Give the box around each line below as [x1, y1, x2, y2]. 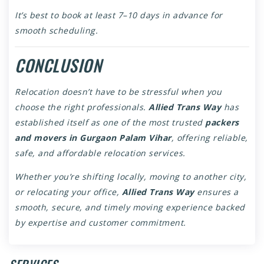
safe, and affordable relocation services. [15, 147, 186, 159]
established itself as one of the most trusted [15, 117, 205, 128]
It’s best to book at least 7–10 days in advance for [15, 9, 223, 21]
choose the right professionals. [15, 101, 148, 113]
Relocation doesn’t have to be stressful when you [15, 86, 222, 98]
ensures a [194, 186, 239, 198]
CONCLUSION [15, 53, 101, 78]
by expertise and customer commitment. [15, 217, 186, 229]
